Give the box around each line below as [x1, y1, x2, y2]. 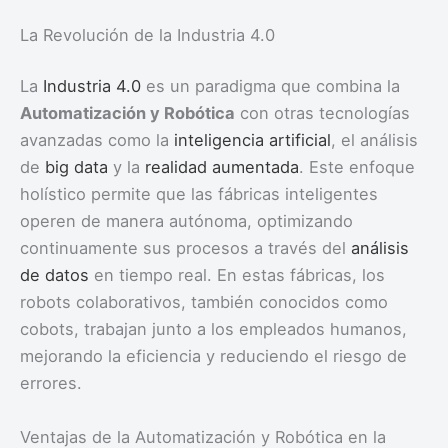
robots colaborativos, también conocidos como [20, 292, 388, 313]
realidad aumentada [145, 157, 299, 178]
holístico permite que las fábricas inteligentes [20, 184, 378, 205]
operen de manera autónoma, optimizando [20, 211, 353, 232]
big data [45, 157, 108, 178]
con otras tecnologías [235, 103, 410, 124]
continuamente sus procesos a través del [20, 238, 351, 259]
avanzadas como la [20, 130, 174, 151]
